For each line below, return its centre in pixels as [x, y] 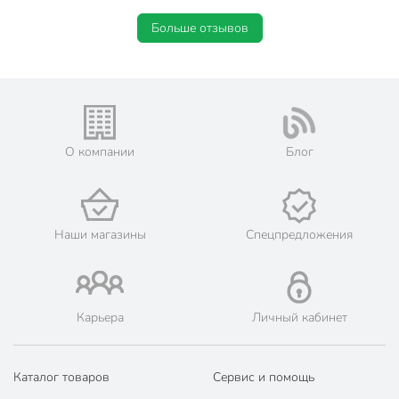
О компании [100, 152]
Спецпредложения [299, 235]
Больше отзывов [199, 28]
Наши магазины [100, 235]
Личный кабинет [299, 318]
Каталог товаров [61, 378]
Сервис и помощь [264, 378]
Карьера [100, 318]
